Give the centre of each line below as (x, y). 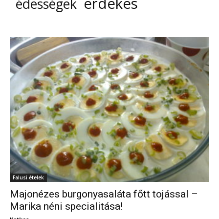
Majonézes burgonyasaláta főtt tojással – (104, 194)
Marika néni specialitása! (66, 207)
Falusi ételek (28, 178)
